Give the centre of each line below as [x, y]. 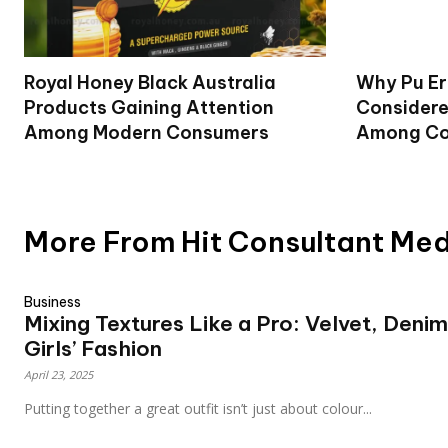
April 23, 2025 [58, 374]
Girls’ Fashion [93, 348]
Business [52, 301]
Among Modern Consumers [146, 132]
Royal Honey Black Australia [150, 82]
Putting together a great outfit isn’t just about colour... [198, 408]
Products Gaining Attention [149, 107]
